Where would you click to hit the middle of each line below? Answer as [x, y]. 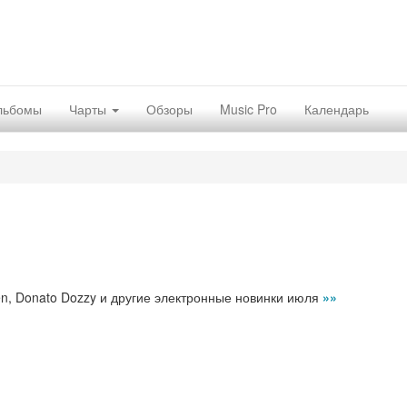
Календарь [337, 109]
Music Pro [248, 109]
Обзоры [169, 109]
